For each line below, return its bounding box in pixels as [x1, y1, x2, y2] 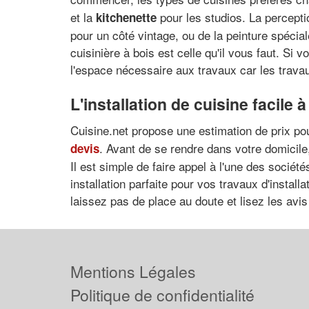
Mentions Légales [70, 260, 196, 283]
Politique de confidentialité [70, 283, 255, 306]
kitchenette [96, 9, 157, 26]
